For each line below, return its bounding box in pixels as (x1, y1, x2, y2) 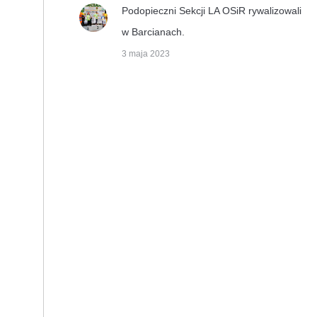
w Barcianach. (122, 26, 185, 38)
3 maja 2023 (122, 49, 170, 59)
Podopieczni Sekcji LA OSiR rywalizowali (122, 5, 301, 16)
